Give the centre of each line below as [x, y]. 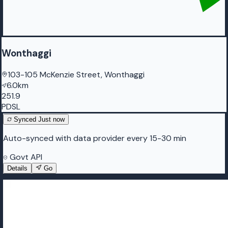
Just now [51, 119]
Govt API [25, 157]
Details [17, 168]
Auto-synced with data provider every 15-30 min [95, 138]
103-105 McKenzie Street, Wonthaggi [76, 74]
